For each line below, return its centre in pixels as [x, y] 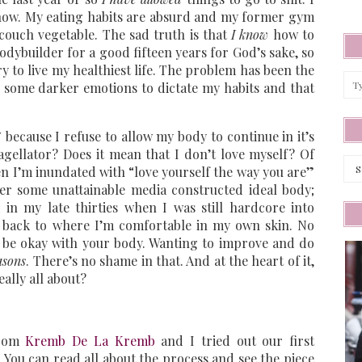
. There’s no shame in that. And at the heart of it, [170, 261]
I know [250, 35]
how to [292, 35]
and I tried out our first [234, 341]
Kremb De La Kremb [90, 341]
